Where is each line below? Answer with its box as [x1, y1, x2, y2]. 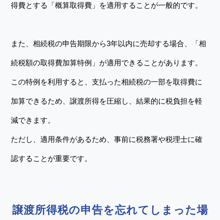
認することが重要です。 [11, 154, 92, 163]
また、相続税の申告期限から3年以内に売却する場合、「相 [11, 39, 207, 48]
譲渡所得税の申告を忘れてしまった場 [12, 204, 208, 216]
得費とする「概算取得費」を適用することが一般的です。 [11, 1, 203, 9]
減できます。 [11, 116, 55, 124]
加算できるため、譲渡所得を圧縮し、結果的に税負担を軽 [11, 97, 203, 105]
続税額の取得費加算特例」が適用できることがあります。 [11, 58, 203, 67]
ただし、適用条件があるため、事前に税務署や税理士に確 [11, 135, 203, 143]
